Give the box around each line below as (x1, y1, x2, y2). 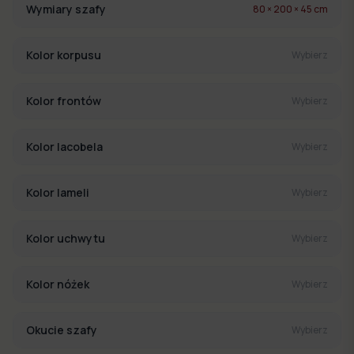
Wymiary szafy (26, 2, 106, 17)
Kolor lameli (26, 185, 89, 201)
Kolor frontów (26, 93, 101, 109)
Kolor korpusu (26, 47, 101, 63)
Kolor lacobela (26, 139, 103, 155)
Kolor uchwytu (26, 231, 105, 247)
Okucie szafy (26, 322, 97, 338)
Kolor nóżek (26, 277, 89, 292)
